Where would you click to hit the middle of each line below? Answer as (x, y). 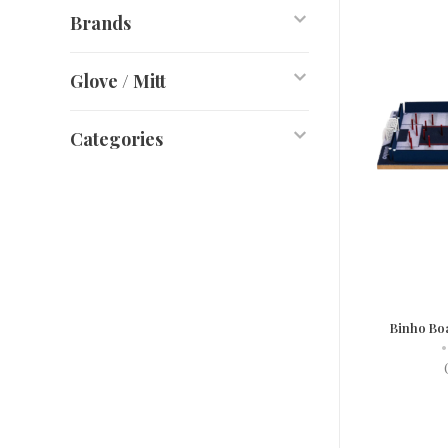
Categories (116, 139)
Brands (100, 23)
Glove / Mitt (118, 81)
